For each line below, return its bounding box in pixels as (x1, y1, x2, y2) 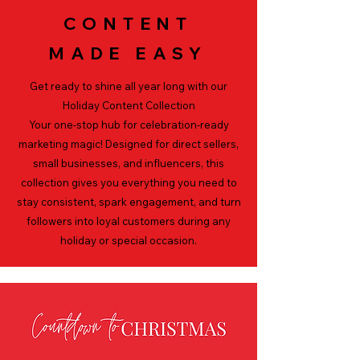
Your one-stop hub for (28, 118, 140, 132)
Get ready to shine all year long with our (30, 80, 227, 93)
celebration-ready (139, 118, 229, 132)
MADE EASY (49, 43, 208, 64)
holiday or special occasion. (60, 234, 197, 247)
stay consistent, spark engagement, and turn (16, 195, 241, 209)
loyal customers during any (96, 215, 231, 228)
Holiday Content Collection (62, 99, 195, 112)
